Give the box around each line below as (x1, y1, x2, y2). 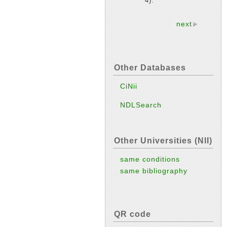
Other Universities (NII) (114, 136, 212, 145)
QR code (114, 209, 151, 218)
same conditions (120, 155, 180, 164)
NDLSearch (120, 101, 162, 109)
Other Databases (114, 63, 186, 72)
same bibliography (120, 167, 188, 175)
